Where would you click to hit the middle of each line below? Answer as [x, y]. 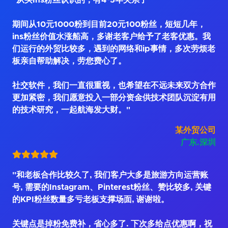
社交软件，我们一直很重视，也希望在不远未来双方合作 [114, 86]
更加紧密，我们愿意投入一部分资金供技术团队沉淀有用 [114, 98]
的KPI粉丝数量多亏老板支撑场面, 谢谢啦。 [91, 200]
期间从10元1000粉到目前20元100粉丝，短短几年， [109, 25]
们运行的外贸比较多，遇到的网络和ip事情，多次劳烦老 [114, 49]
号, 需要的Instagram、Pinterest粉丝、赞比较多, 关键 [112, 188]
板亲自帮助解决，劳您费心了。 [69, 61]
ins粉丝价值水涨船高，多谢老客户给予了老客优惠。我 [111, 37]
